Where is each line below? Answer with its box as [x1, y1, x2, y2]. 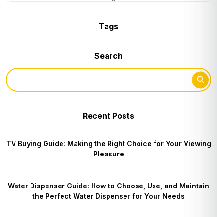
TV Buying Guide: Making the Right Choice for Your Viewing [6, 139, 211, 148]
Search [94, 51, 123, 61]
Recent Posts [83, 111, 134, 121]
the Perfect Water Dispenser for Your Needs [32, 192, 185, 201]
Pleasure [93, 150, 124, 158]
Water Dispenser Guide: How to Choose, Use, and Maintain [8, 182, 209, 190]
